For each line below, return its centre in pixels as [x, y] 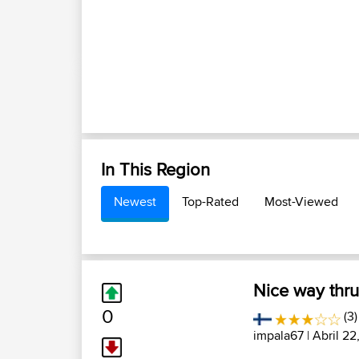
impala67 [278, 335]
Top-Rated [210, 202]
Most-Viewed [301, 202]
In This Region [155, 169]
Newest [135, 202]
